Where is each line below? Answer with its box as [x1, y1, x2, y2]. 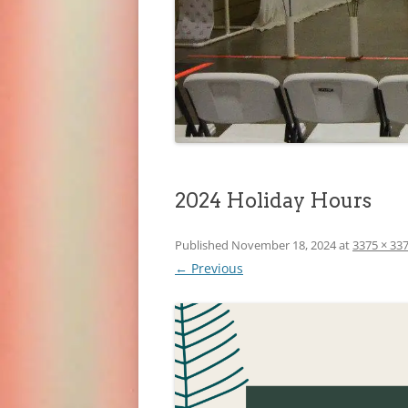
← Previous [175, 259, 243, 277]
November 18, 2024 [231, 236, 336, 253]
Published [175, 236, 231, 253]
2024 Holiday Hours [175, 188, 372, 212]
